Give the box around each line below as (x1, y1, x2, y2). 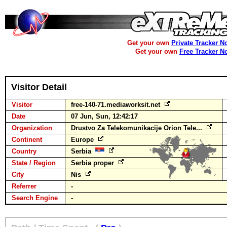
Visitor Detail (11, 82, 67, 92)
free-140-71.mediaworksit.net (71, 101, 162, 108)
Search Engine (12, 194, 58, 202)
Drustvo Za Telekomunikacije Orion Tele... (71, 124, 204, 132)
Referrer (12, 182, 36, 190)
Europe (71, 136, 96, 143)
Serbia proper (71, 159, 116, 167)
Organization (12, 124, 52, 132)
